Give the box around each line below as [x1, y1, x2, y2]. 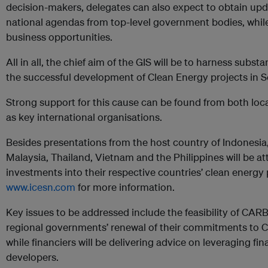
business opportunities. [6, 31, 112, 43]
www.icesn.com [6, 181, 75, 193]
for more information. [75, 181, 175, 193]
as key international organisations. [6, 111, 162, 123]
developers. [6, 251, 59, 263]
